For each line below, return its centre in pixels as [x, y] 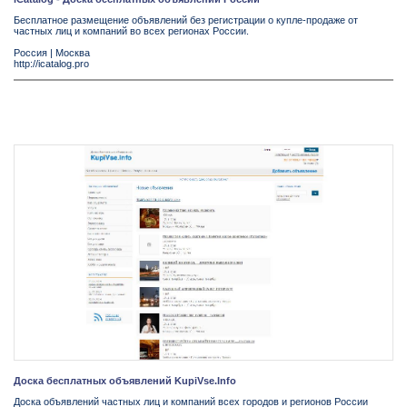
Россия [30, 53]
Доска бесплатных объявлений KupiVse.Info [125, 381]
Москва [73, 53]
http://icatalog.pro [51, 64]
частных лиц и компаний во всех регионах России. [131, 31]
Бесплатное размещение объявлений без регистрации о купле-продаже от [186, 20]
